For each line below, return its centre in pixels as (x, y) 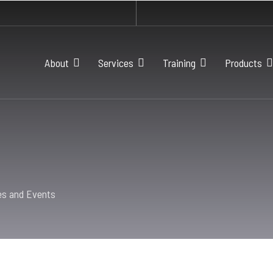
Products (243, 63)
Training (179, 63)
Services (116, 63)
